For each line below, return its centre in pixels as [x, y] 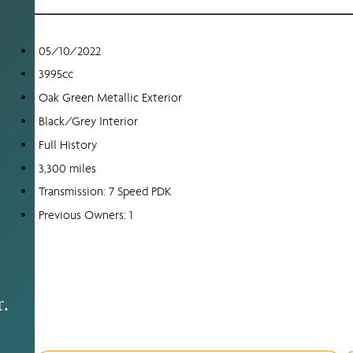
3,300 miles [68, 168]
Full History [68, 144]
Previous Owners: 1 [86, 215]
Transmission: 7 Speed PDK [105, 191]
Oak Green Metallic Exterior [111, 98]
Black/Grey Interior [89, 121]
